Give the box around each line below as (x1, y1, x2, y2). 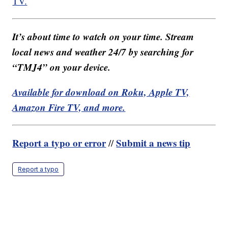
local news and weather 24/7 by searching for (12, 45, 194, 59)
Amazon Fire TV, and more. (12, 100, 126, 115)
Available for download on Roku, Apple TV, (12, 85, 190, 99)
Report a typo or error (12, 136, 106, 150)
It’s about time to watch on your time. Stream (12, 30, 194, 44)
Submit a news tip (116, 136, 191, 150)
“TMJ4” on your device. (12, 60, 111, 74)
